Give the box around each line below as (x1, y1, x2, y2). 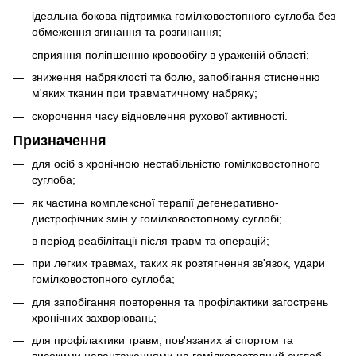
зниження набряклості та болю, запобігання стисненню (32, 71, 320, 84)
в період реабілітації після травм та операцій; (32, 234, 269, 248)
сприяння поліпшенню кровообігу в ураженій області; (32, 48, 309, 61)
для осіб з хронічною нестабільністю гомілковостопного (32, 157, 320, 171)
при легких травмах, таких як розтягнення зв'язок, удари (32, 257, 325, 270)
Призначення (13, 132, 106, 149)
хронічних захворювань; (32, 311, 157, 324)
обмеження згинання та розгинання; (32, 25, 222, 39)
